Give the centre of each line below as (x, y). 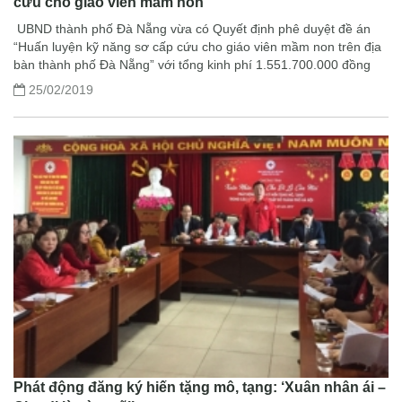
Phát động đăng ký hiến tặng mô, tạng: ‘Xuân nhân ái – (200, 388)
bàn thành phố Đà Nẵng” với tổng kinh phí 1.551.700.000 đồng (192, 65)
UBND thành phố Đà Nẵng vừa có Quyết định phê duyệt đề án (192, 29)
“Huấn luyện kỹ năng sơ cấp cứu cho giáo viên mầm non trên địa (197, 47)
